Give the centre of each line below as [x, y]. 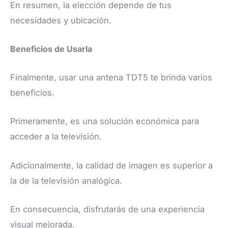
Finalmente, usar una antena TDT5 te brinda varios [111, 78]
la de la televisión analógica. [66, 180]
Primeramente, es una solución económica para [105, 121]
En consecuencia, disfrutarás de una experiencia [107, 209]
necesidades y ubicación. [61, 20]
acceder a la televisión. [56, 137]
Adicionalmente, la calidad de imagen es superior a [111, 165]
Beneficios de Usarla [51, 49]
